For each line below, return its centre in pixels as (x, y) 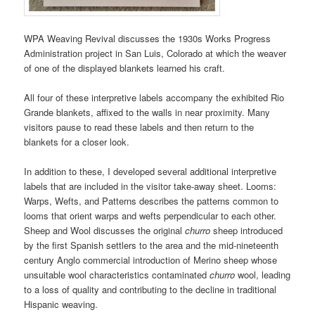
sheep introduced (247, 231)
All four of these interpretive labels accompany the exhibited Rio (154, 97)
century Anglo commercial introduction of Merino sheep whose (151, 260)
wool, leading (263, 275)
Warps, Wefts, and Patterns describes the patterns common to (152, 201)
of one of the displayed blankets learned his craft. (125, 67)
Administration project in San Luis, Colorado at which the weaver (155, 53)
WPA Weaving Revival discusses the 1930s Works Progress (148, 38)
